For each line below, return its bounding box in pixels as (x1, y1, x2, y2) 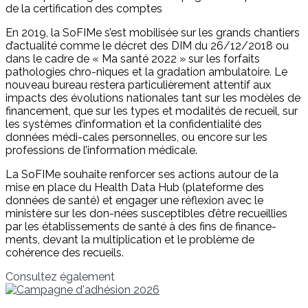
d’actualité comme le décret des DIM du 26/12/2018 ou (5, 39, 289, 53)
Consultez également (5, 270, 115, 284)
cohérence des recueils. (5, 246, 124, 260)
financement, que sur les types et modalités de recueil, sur (5, 104, 298, 118)
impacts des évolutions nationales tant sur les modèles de (5, 91, 300, 105)
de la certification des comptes (5, 2, 162, 16)
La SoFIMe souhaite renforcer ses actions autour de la (5, 168, 278, 181)
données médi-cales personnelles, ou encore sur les (5, 131, 267, 144)
